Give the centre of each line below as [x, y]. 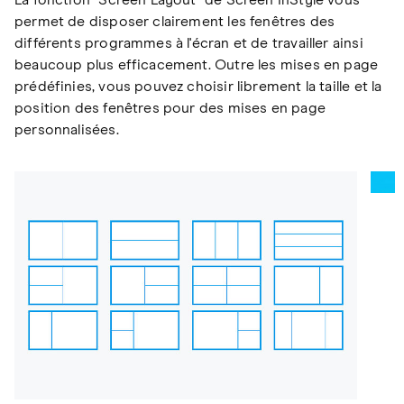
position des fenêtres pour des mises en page [170, 109]
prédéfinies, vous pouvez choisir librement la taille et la [198, 87]
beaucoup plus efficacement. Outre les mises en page [197, 65]
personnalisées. [67, 130]
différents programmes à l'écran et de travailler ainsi [189, 44]
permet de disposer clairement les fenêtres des [175, 22]
